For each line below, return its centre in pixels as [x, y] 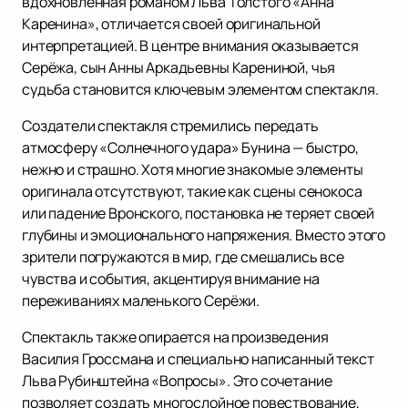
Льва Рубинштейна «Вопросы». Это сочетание [177, 381]
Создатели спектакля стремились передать [170, 126]
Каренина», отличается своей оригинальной [171, 24]
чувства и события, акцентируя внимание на [171, 279]
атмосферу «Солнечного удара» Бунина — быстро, [190, 148]
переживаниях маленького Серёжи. [141, 301]
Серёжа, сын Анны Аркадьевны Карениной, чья [179, 68]
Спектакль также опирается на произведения [175, 337]
